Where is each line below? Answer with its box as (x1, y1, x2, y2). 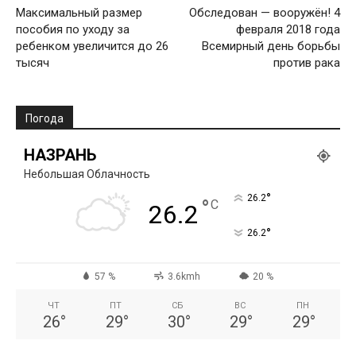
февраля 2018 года (236, 22, 340, 37)
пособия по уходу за (16, 22, 130, 37)
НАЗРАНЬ (24, 145, 96, 165)
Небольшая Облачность (24, 168, 150, 181)
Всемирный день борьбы (202, 39, 340, 54)
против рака (273, 56, 340, 71)
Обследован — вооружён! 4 (189, 6, 340, 21)
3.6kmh (167, 271, 200, 283)
